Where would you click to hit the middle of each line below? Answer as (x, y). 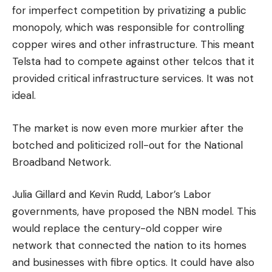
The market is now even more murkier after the (128, 128)
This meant (227, 44)
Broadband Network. (62, 162)
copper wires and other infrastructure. (105, 44)
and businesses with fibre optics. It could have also (133, 262)
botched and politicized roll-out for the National (127, 145)
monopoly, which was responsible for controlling (128, 27)
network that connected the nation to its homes (129, 245)
